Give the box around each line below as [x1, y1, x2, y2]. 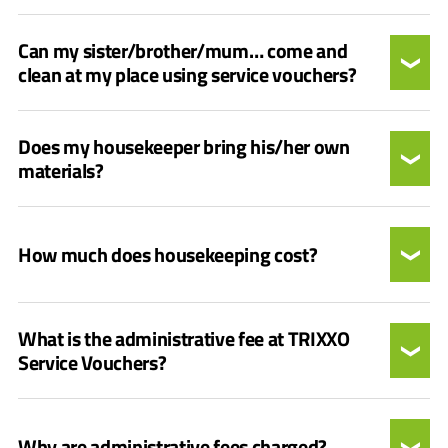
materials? [18, 154, 104, 186]
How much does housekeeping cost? [18, 238, 318, 270]
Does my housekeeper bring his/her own [18, 130, 350, 162]
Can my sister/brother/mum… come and [18, 34, 348, 66]
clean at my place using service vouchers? [18, 58, 357, 90]
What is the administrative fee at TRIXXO [18, 322, 350, 354]
